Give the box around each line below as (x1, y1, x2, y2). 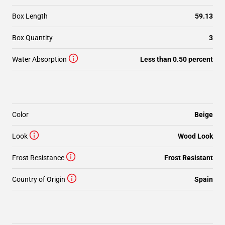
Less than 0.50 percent (140, 55, 213, 63)
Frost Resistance (12, 154, 64, 162)
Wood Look (178, 132, 213, 140)
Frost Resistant (164, 154, 213, 162)
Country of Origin (12, 175, 65, 183)
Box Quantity (12, 34, 53, 42)
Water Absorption (12, 55, 67, 63)
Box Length (12, 12, 48, 20)
